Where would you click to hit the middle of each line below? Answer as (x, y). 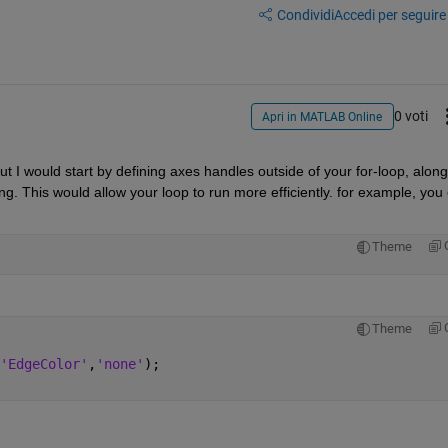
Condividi (305, 14)
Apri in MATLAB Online (322, 116)
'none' (119, 364)
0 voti (410, 115)
